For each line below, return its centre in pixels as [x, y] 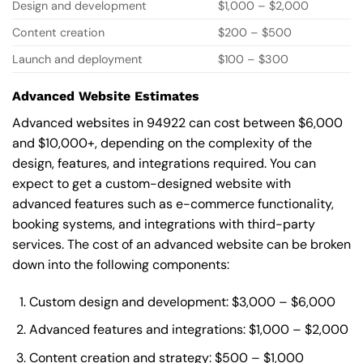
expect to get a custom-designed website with [152, 184]
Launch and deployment [77, 60]
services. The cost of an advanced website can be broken [181, 245]
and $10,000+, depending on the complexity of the [162, 143]
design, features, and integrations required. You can [164, 164]
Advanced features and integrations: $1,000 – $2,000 [188, 330]
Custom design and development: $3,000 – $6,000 [182, 301]
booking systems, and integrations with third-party [164, 224]
